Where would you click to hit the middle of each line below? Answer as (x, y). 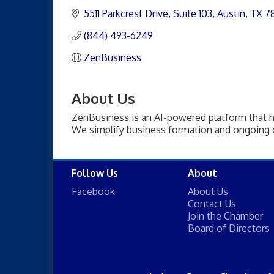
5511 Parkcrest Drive (126, 13)
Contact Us (212, 203)
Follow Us (95, 173)
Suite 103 (193, 13)
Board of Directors (229, 228)
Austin (231, 13)
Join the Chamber (225, 216)
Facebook (93, 191)
